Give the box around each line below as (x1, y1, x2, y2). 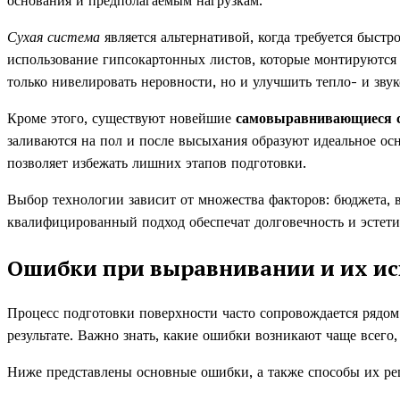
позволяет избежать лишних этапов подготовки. (7, 154, 306, 171)
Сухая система (7, 28, 100, 46)
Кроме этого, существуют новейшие (7, 109, 236, 127)
